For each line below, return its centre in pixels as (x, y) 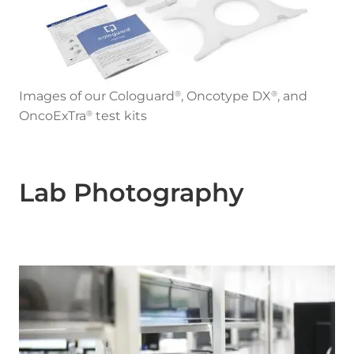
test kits (120, 116)
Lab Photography (132, 193)
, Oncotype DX (226, 96)
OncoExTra (53, 116)
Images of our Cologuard (97, 96)
